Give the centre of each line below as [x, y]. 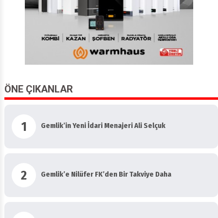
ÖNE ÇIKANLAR [39, 89]
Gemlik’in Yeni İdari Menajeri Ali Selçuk [103, 125]
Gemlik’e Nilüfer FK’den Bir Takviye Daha [106, 174]
